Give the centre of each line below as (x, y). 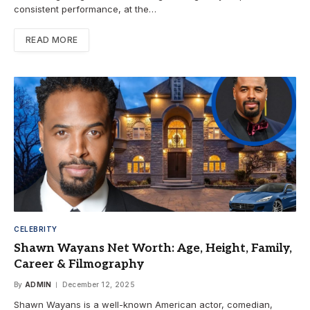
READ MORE (52, 40)
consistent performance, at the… (85, 9)
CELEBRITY (36, 229)
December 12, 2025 (98, 285)
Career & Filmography (79, 265)
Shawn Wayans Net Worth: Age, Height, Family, (153, 249)
